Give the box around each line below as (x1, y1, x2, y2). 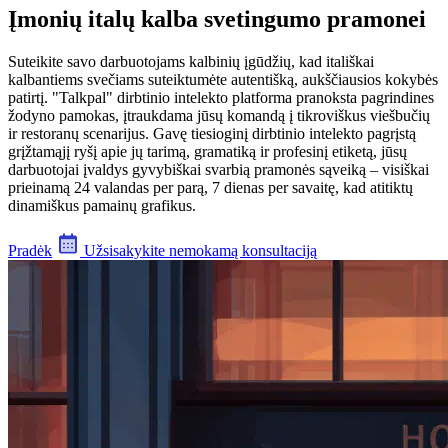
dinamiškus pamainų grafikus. (8, 196, 196, 214)
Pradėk (8, 241, 52, 259)
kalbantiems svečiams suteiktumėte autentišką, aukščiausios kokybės (8, 70, 438, 88)
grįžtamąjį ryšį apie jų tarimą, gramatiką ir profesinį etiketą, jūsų (8, 142, 407, 160)
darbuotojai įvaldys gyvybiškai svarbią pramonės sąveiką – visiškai (8, 160, 429, 178)
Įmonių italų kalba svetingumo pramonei (8, 5, 426, 32)
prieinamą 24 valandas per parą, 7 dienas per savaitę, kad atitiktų (8, 178, 413, 196)
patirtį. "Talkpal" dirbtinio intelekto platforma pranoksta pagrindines (8, 88, 434, 106)
